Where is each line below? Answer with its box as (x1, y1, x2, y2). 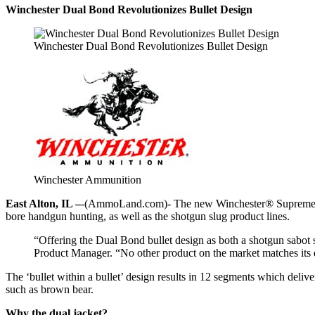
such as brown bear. (6, 283, 94, 295)
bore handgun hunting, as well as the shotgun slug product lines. (6, 210, 290, 222)
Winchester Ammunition (34, 173, 141, 186)
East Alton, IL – (6, 197, 81, 210)
